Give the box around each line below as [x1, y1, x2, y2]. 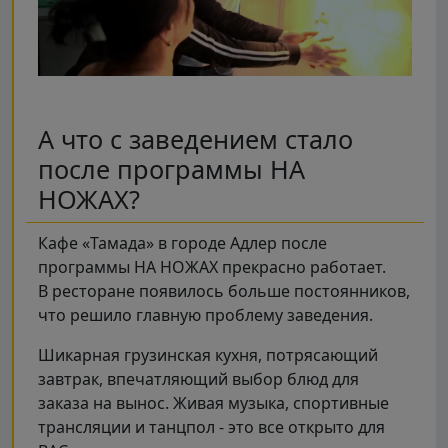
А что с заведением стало [38, 121, 353, 156]
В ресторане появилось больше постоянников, [38, 279, 410, 302]
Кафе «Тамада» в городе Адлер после [38, 231, 327, 254]
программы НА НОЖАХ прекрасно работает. [38, 255, 386, 278]
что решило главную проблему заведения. [38, 303, 373, 326]
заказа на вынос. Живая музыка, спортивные [38, 391, 389, 414]
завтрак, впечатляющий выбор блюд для [38, 367, 359, 390]
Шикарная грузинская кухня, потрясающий [38, 343, 378, 366]
